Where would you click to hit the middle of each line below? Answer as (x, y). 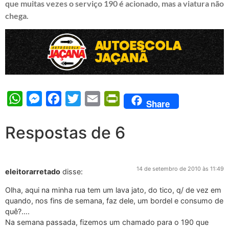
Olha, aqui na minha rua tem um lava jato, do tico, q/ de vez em (113, 190)
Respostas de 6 (65, 133)
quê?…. (17, 211)
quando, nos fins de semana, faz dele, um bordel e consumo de (114, 200)
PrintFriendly (143, 99)
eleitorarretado (33, 172)
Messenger (61, 99)
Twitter (94, 99)
